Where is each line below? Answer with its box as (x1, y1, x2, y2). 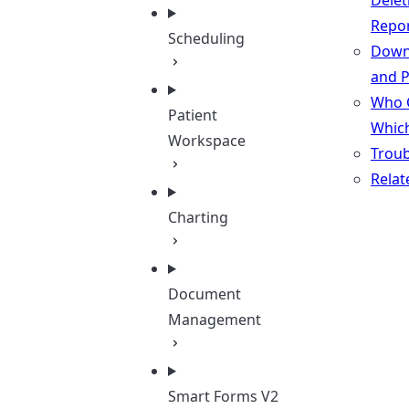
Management (168, 309, 261, 330)
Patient (168, 105, 217, 125)
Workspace (168, 131, 246, 151)
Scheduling (168, 28, 245, 48)
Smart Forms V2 (168, 386, 278, 406)
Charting (168, 207, 228, 227)
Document (168, 284, 241, 304)
